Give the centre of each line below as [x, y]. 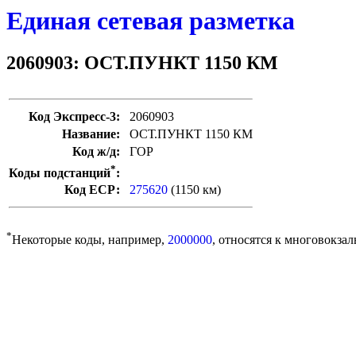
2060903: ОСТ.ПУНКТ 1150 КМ [142, 63]
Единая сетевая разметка [151, 21]
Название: [91, 134]
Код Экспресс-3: [74, 117]
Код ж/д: [96, 152]
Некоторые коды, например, [90, 240]
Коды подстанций [60, 172]
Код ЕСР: [92, 190]
